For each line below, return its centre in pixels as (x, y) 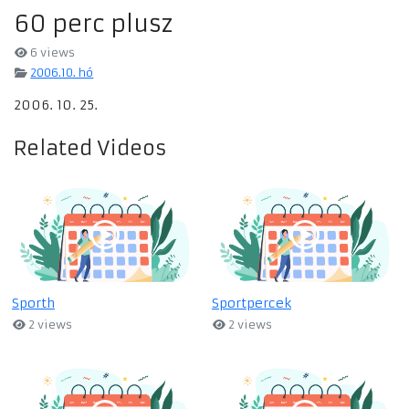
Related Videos (90, 149)
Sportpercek (252, 304)
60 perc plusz (93, 24)
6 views (52, 53)
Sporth (33, 304)
